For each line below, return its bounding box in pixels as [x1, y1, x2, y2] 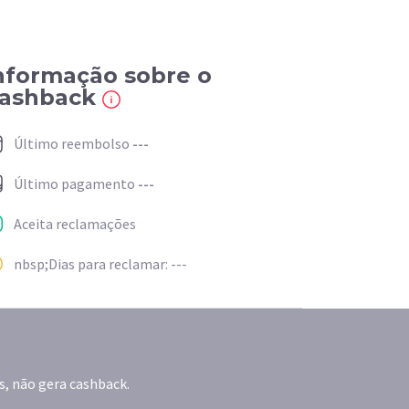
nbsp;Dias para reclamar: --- [14, 255, 187, 273]
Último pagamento [14, 174, 138, 193]
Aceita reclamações [14, 215, 136, 233]
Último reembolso [14, 134, 132, 152]
